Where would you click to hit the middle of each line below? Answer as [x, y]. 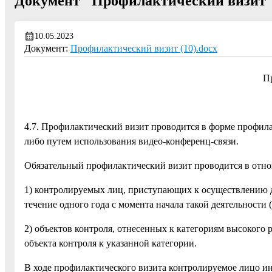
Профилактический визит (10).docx [144, 49]
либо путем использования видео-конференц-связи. [131, 141]
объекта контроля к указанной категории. [110, 243]
